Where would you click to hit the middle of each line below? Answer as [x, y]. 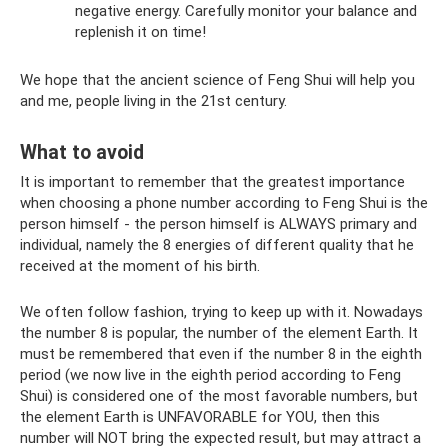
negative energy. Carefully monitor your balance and [246, 11]
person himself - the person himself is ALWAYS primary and [218, 224]
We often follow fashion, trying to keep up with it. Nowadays [221, 312]
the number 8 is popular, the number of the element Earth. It [219, 333]
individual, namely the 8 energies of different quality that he [217, 245]
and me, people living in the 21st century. [153, 101]
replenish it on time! [140, 32]
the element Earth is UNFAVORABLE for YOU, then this [200, 417]
